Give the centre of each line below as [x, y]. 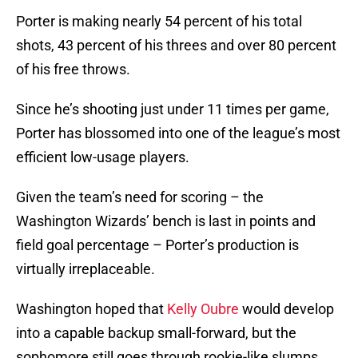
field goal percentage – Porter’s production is [157, 245]
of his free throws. [73, 70]
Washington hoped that [91, 309]
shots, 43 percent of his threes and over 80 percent [176, 46]
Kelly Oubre [203, 309]
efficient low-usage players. [103, 157]
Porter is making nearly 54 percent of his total [159, 22]
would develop [286, 309]
